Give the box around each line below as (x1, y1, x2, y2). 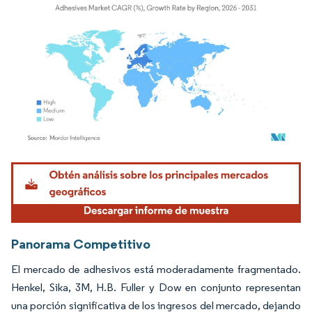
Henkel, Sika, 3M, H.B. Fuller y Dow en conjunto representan (11, 281, 301, 295)
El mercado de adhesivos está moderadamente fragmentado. (11, 263, 301, 276)
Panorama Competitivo (11, 235, 150, 253)
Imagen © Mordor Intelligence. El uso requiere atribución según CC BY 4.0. (17, 158, 283, 169)
